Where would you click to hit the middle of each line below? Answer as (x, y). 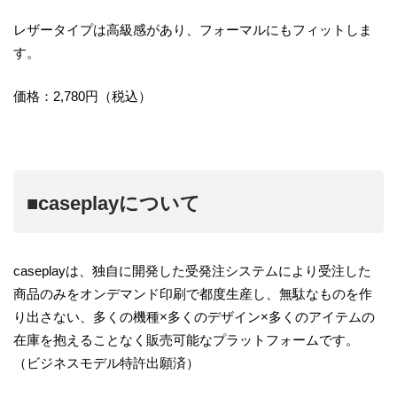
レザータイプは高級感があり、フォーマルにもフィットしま (193, 30)
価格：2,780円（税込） (82, 96)
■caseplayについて (113, 203)
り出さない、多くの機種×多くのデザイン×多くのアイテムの (194, 316)
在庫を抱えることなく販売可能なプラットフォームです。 (186, 339)
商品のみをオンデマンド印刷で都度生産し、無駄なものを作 (193, 293)
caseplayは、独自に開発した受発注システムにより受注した (192, 270)
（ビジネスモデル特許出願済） (106, 362)
